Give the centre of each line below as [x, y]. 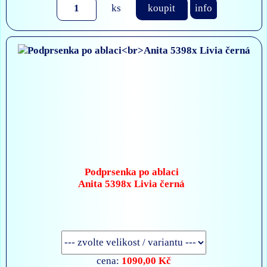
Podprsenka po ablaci [131, 172]
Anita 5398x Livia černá [132, 184]
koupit [162, 8]
